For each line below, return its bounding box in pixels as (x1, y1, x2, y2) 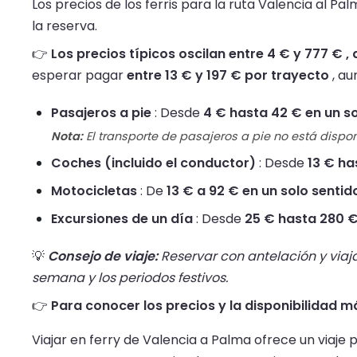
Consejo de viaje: (48, 247, 158, 266)
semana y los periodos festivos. (32, 269, 228, 288)
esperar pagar (32, 66, 127, 85)
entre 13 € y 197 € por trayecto (127, 66, 329, 85)
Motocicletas (51, 182, 137, 201)
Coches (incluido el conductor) (51, 154, 256, 173)
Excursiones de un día (51, 210, 193, 229)
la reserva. (32, 17, 97, 36)
